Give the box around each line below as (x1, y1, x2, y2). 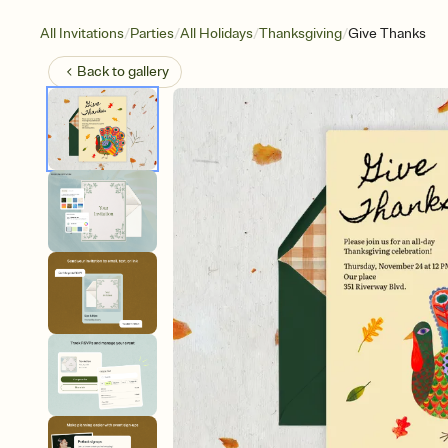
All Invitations (40, 25, 124, 42)
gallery (128, 63, 169, 80)
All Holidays (180, 25, 253, 42)
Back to (77, 63, 128, 80)
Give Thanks (348, 25, 426, 42)
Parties (130, 25, 174, 42)
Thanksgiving (259, 25, 342, 42)
